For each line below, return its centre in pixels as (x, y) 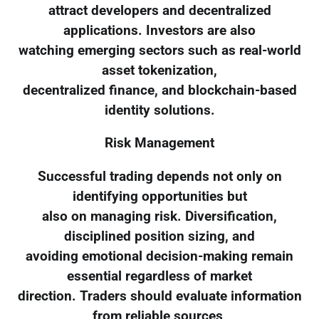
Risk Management (159, 143)
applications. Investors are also (159, 30)
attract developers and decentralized (159, 10)
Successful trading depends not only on (159, 177)
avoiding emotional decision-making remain (159, 257)
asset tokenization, (159, 70)
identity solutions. (159, 110)
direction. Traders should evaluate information (159, 297)
